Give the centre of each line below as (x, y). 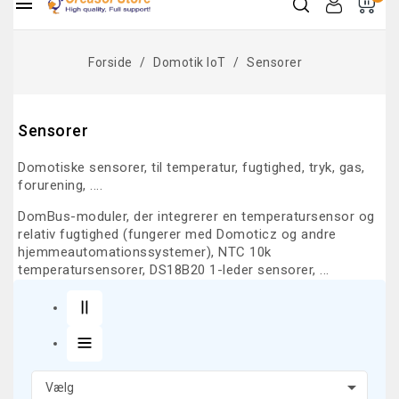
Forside (110, 62)
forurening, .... (60, 185)
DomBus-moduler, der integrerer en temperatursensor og (196, 216)
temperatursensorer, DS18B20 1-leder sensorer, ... (174, 270)
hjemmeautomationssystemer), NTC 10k (145, 252)
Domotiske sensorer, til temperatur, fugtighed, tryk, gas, (191, 167)
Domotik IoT (190, 62)
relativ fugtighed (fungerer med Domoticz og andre (177, 234)
